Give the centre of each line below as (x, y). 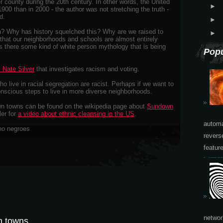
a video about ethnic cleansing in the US (76, 114)
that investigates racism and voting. (87, 69)
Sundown (160, 106)
